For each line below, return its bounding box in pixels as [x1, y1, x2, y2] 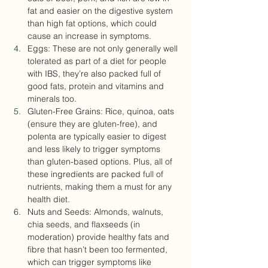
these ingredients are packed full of [28, 169, 166, 180]
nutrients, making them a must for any [28, 181, 174, 193]
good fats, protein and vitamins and [28, 81, 166, 92]
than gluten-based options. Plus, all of [28, 156, 175, 167]
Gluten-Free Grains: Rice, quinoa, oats [28, 106, 176, 117]
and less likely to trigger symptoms [28, 144, 163, 155]
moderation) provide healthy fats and [28, 232, 172, 243]
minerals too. [28, 93, 77, 105]
